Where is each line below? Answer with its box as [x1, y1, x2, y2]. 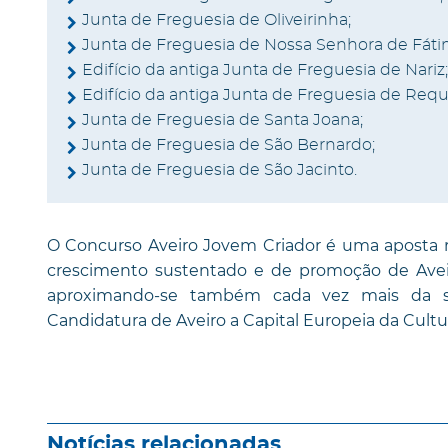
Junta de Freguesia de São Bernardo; [82, 136, 375, 153]
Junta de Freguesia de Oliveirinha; [82, 11, 351, 28]
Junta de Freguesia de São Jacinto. [82, 161, 357, 178]
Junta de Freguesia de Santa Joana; [82, 111, 363, 128]
